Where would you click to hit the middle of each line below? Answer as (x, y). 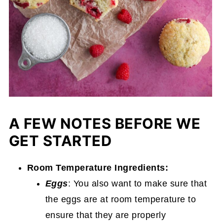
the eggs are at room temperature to (121, 199)
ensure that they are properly (106, 215)
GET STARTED (60, 141)
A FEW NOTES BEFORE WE (105, 123)
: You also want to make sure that (137, 183)
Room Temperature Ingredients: (98, 167)
